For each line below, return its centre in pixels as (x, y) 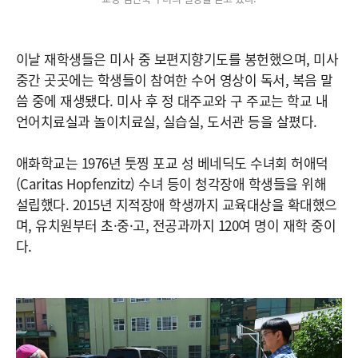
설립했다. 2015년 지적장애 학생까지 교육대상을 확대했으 (177, 205)
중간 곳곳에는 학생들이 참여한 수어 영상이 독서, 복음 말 (175, 80)
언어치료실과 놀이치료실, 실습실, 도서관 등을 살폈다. (167, 121)
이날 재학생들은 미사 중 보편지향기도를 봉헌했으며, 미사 (177, 59)
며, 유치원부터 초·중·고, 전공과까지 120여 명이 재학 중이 (176, 225)
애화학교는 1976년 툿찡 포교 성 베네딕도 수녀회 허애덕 (172, 163)
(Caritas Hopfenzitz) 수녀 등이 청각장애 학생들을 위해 (171, 184)
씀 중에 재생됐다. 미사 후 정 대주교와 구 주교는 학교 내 (172, 101)
